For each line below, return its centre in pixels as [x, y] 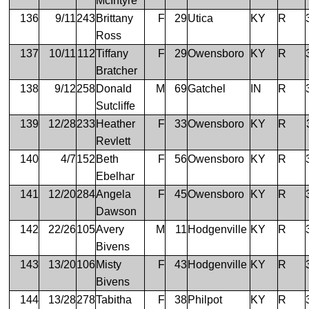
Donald [114, 88]
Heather [116, 123]
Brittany [115, 18]
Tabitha [114, 299]
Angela [114, 194]
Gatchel [207, 88]
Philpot [205, 299]
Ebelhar [116, 176]
